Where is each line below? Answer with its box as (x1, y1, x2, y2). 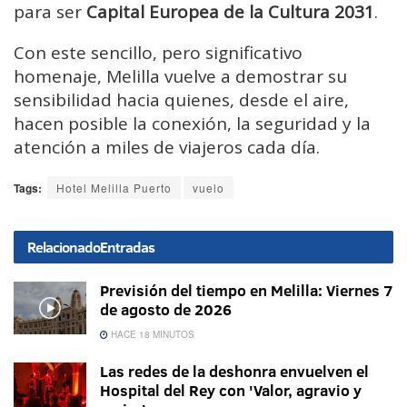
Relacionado (27, 237, 100, 258)
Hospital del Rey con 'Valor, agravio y (100, 380, 362, 402)
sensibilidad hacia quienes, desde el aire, (14, 88, 349, 113)
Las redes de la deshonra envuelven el (100, 361, 369, 382)
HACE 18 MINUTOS (108, 328, 194, 342)
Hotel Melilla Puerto (56, 180, 172, 196)
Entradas (100, 237, 154, 258)
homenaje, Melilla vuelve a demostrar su (14, 65, 347, 89)
